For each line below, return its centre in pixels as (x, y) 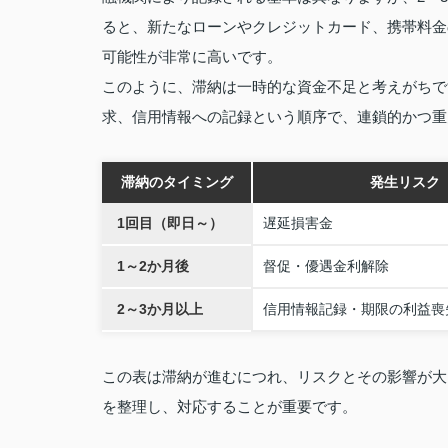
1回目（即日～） (170, 223)
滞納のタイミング (176, 182)
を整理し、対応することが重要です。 (229, 406)
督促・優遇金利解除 (326, 266)
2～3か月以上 (160, 309)
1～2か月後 (153, 266)
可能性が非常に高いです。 (192, 56)
